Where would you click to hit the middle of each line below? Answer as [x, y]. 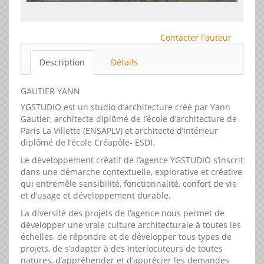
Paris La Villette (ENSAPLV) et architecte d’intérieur [119, 131]
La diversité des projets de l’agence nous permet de [123, 213]
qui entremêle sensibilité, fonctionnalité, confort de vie [129, 184]
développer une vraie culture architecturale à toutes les [131, 225]
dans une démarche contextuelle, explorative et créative [131, 172]
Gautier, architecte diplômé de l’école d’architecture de [129, 119]
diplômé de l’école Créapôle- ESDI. [88, 142]
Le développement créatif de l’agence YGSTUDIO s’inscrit [132, 160]
